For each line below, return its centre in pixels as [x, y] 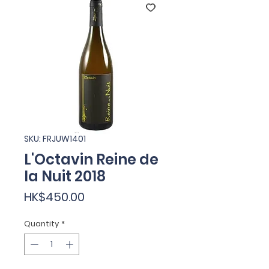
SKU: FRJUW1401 [55, 139]
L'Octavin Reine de [91, 159]
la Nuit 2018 [65, 176]
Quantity [41, 224]
